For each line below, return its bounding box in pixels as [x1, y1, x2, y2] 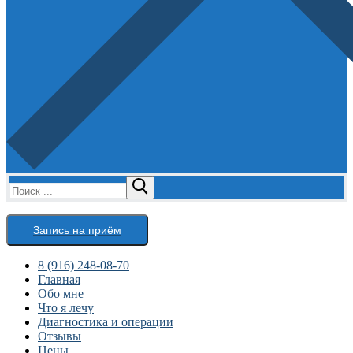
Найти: [9, 175, 46, 189]
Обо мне [38, 286, 84, 300]
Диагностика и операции [38, 314, 173, 329]
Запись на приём [33, 223, 121, 236]
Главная [38, 272, 80, 286]
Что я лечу [38, 300, 94, 314]
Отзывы [38, 329, 81, 343]
